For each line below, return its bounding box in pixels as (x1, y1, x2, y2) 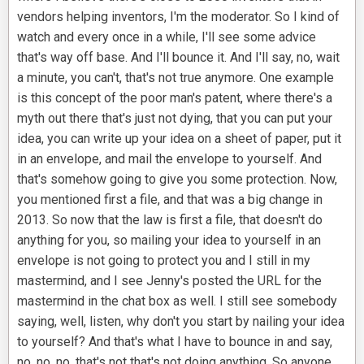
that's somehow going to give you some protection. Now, (17, 171, 337, 188)
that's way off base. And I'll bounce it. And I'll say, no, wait (17, 50, 340, 66)
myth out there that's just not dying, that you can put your (17, 110, 332, 127)
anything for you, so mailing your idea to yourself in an (17, 232, 321, 249)
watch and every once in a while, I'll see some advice (17, 29, 316, 45)
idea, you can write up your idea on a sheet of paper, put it (17, 131, 341, 147)
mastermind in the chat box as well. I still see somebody (17, 293, 337, 310)
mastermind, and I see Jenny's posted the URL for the (17, 273, 322, 289)
